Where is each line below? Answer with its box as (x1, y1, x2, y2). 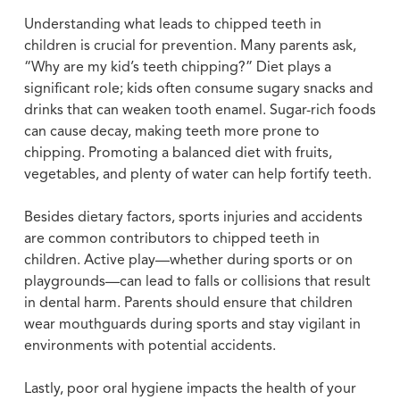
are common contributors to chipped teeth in (23, 231, 320, 246)
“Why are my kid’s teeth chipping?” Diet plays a (23, 60, 331, 75)
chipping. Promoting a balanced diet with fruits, (23, 146, 332, 161)
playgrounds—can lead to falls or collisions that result (23, 274, 371, 289)
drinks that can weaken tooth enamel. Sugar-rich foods (23, 103, 376, 118)
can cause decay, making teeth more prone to (23, 124, 320, 139)
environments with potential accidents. (23, 338, 276, 354)
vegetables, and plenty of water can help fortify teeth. (23, 167, 371, 182)
